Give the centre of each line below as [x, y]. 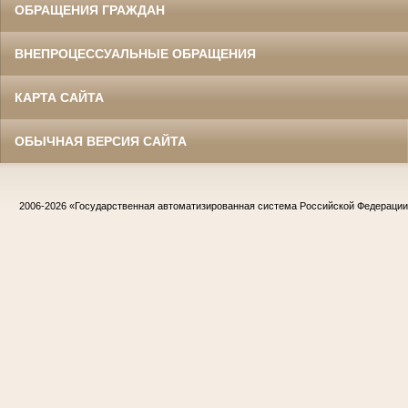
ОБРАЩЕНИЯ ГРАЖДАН [90, 10]
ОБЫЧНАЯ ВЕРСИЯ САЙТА [101, 142]
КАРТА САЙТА [59, 98]
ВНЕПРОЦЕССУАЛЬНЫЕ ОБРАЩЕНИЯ [135, 54]
